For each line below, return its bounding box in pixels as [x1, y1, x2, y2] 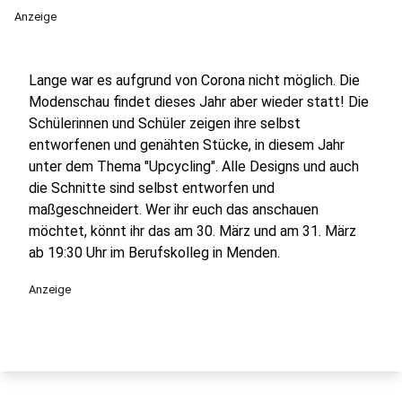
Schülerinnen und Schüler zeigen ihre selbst [29, 115, 301, 132]
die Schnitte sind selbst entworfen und [29, 179, 275, 197]
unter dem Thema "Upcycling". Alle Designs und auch [29, 158, 359, 175]
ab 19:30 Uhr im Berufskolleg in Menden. [29, 244, 280, 261]
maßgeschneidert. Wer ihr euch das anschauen [29, 201, 319, 218]
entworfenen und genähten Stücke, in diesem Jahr [29, 136, 345, 153]
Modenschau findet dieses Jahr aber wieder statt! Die [29, 93, 369, 110]
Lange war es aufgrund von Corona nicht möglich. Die [29, 72, 360, 89]
